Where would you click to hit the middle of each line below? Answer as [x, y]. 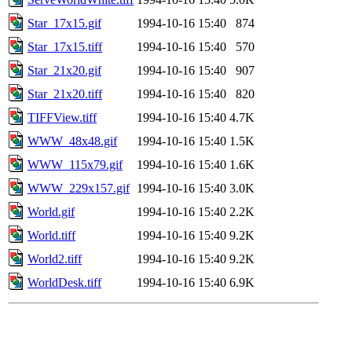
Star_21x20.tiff [65, 93]
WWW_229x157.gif [79, 188]
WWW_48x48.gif [72, 141]
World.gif [51, 211]
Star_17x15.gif [64, 23]
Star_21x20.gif [64, 70]
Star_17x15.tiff [65, 46]
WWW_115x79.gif [75, 164]
